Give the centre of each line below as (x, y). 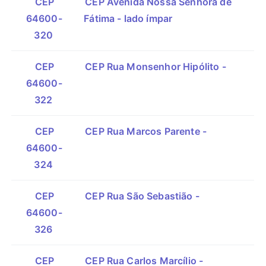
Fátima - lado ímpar (128, 18)
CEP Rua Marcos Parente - (146, 131)
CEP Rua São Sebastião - (142, 196)
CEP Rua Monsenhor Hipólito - (156, 66)
